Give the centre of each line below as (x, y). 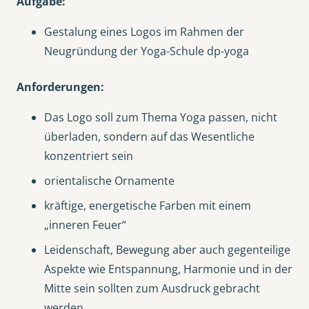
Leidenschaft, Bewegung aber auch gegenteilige (167, 250)
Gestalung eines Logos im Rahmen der (144, 32)
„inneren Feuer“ (85, 225)
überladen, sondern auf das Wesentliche (149, 137)
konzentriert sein (89, 156)
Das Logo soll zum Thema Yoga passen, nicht (161, 118)
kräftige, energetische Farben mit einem (148, 206)
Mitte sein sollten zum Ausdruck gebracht (152, 289)
